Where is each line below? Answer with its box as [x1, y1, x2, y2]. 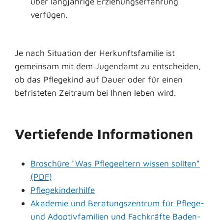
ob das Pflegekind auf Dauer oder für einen [15, 74, 183, 84]
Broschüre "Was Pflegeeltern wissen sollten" [30, 158, 200, 168]
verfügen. [30, 9, 68, 20]
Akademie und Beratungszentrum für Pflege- [30, 197, 204, 208]
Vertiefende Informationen [15, 125, 193, 142]
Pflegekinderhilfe [30, 184, 95, 195]
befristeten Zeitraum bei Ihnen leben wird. [15, 87, 176, 98]
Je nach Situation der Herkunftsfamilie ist [15, 47, 175, 58]
